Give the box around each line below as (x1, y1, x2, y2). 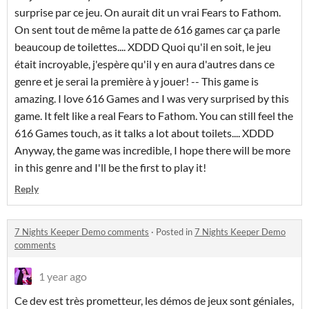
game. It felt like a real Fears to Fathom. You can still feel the (14, 109, 293, 122)
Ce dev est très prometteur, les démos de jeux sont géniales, (14, 294, 294, 307)
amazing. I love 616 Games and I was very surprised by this (14, 92, 289, 105)
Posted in (156, 226, 195, 237)
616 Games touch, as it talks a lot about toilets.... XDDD (14, 126, 274, 139)
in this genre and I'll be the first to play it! (14, 161, 208, 174)
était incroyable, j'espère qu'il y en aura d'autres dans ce (14, 57, 275, 70)
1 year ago (39, 270, 87, 283)
